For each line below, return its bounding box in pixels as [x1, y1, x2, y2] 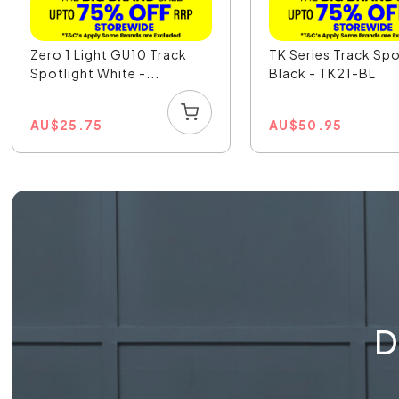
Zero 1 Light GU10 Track [30, 45, 188, 62]
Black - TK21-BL [269, 64, 377, 81]
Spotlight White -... [30, 64, 160, 81]
